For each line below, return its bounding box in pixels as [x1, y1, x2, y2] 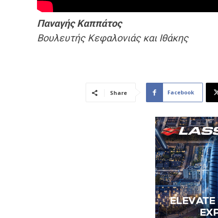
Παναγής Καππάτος [37, 18, 122, 30]
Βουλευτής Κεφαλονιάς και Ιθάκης [37, 32, 188, 44]
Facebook [167, 89, 194, 96]
